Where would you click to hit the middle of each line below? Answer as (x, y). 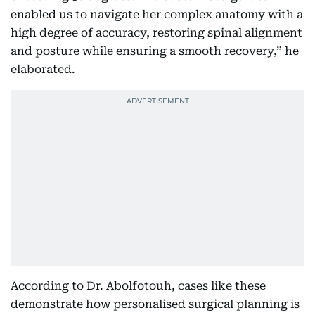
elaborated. (43, 69)
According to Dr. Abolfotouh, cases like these (138, 286)
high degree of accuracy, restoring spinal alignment (156, 33)
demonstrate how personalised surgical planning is (155, 304)
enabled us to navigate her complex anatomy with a (157, 14)
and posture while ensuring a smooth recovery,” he (155, 51)
